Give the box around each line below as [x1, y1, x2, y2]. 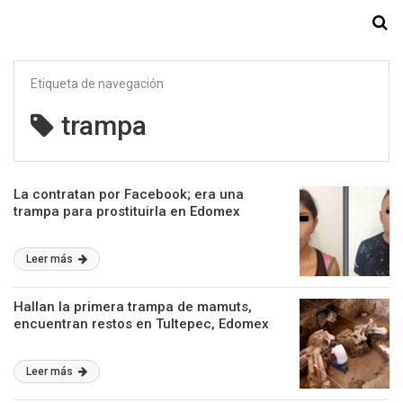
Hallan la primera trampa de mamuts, [13, 299, 252, 315]
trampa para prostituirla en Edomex [13, 203, 240, 219]
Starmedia [161, 13, 242, 34]
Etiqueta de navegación [31, 76, 164, 91]
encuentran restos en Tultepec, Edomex [13, 316, 269, 332]
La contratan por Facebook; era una [13, 186, 244, 202]
